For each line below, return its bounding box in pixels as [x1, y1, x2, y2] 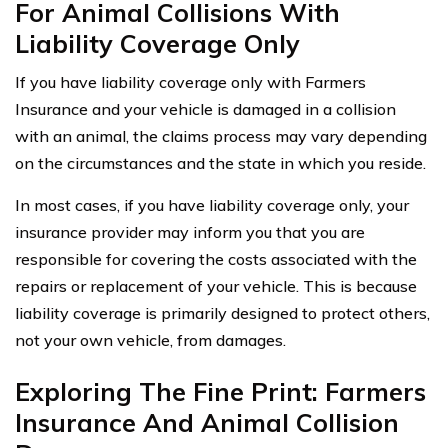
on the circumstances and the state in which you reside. [15, 153, 426, 174]
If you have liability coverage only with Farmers [15, 72, 366, 93]
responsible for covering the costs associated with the [15, 249, 417, 270]
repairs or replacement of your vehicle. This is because [15, 276, 417, 297]
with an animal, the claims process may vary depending [15, 126, 427, 147]
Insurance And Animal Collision [15, 407, 399, 439]
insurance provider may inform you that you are [15, 222, 365, 243]
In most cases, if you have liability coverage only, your [15, 195, 409, 216]
